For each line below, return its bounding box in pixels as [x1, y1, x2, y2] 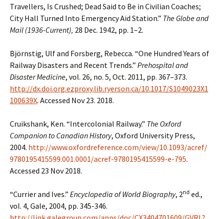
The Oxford [147, 119, 181, 129]
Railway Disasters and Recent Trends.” [10, 60, 137, 70]
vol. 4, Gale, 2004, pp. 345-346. [10, 201, 108, 211]
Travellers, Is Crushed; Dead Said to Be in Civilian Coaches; [10, 1, 201, 11]
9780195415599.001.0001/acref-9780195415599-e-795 [10, 154, 186, 164]
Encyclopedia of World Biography [70, 189, 175, 199]
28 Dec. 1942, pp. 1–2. [75, 25, 143, 35]
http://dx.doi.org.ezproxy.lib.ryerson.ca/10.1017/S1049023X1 [10, 84, 208, 93]
